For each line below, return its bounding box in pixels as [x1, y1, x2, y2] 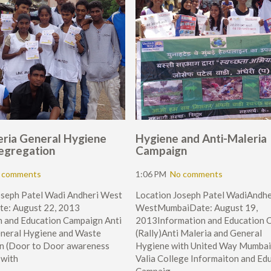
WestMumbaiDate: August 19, [135, 202, 258, 213]
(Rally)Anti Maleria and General [135, 227, 262, 238]
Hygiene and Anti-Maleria [135, 131, 267, 145]
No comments [170, 169, 223, 179]
